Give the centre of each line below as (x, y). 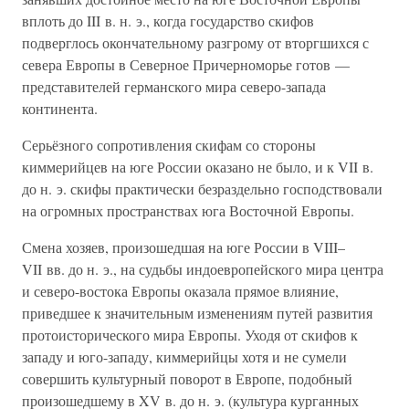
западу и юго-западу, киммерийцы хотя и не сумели (184, 357)
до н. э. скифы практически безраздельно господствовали (202, 189)
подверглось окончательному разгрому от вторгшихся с (195, 42)
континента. (60, 108)
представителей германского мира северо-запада (174, 86)
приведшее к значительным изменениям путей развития (197, 313)
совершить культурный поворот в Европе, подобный (187, 378)
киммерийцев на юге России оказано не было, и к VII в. (198, 167)
